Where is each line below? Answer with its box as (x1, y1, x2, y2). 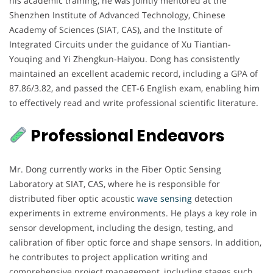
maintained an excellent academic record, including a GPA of (9, 67, 258, 79)
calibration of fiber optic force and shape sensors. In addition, (9, 236, 261, 248)
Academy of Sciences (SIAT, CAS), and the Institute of (9, 23, 222, 35)
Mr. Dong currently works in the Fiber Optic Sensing (9, 163, 221, 175)
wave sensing (137, 192, 192, 204)
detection (192, 192, 233, 204)
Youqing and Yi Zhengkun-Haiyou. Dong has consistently (9, 52, 239, 65)
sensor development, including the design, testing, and (9, 221, 233, 233)
